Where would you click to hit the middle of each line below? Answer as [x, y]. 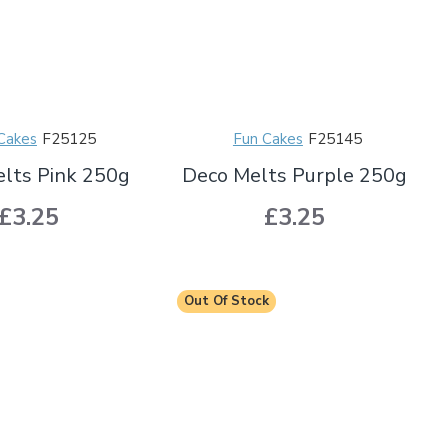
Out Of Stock [226, 300]
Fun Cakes [267, 138]
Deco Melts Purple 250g [295, 175]
